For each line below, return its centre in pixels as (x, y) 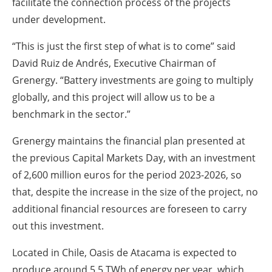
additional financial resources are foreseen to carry (129, 209)
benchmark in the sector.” (71, 114)
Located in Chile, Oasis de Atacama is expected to (124, 253)
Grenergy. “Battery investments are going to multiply (133, 80)
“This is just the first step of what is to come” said (124, 46)
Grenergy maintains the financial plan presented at (129, 141)
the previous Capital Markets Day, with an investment (134, 158)
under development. (59, 20)
